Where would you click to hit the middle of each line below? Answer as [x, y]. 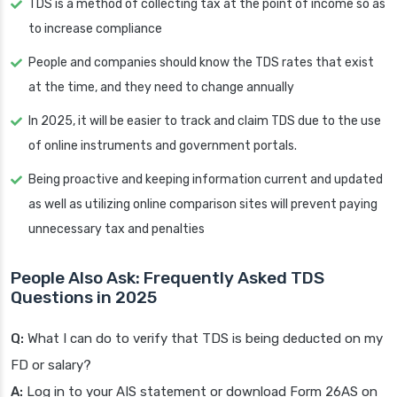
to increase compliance [95, 29]
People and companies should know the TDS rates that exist [201, 63]
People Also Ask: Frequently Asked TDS [167, 278]
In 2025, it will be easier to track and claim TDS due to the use [205, 121]
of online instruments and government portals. [163, 146]
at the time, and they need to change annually [161, 88]
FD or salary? [51, 366]
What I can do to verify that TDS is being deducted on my [203, 339]
